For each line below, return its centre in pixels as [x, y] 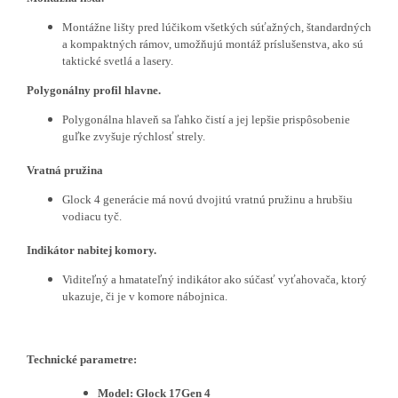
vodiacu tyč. [92, 216]
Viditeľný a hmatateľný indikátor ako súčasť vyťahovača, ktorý [215, 279]
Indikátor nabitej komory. [92, 250]
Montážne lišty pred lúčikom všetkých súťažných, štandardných [217, 27]
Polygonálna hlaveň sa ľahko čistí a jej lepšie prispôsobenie [206, 119]
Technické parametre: [83, 359]
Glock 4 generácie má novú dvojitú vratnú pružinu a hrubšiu [207, 199]
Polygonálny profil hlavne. [94, 90]
